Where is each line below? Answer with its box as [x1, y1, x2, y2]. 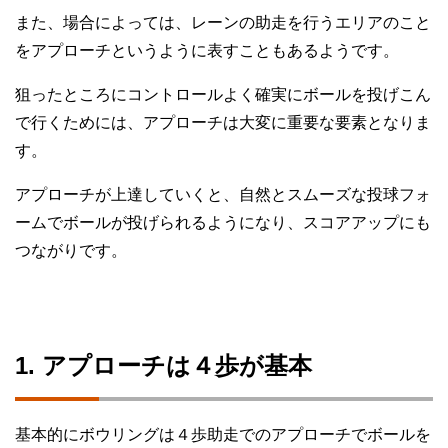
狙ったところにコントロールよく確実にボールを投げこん [15, 86, 431, 104]
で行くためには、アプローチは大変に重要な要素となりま [15, 114, 431, 132]
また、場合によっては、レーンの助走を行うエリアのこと [15, 14, 431, 32]
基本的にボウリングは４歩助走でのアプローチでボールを [15, 426, 431, 444]
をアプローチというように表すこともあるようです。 [15, 42, 399, 60]
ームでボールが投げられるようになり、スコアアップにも [15, 214, 431, 232]
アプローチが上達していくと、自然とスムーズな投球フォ [15, 186, 431, 204]
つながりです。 [15, 242, 127, 260]
